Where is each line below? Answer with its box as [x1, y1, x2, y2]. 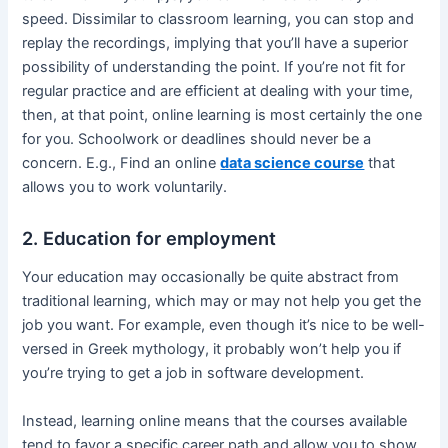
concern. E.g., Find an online [22, 154, 221, 173]
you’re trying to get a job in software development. [22, 364, 365, 383]
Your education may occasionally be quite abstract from [22, 268, 400, 287]
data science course [220, 154, 365, 173]
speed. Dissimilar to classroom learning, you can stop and [22, 10, 415, 29]
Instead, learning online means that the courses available [22, 411, 408, 430]
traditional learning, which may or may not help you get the [22, 292, 422, 311]
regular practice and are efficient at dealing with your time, [22, 82, 414, 101]
